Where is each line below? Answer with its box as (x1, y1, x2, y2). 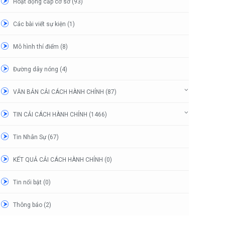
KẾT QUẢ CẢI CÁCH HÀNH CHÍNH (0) (13, 156, 112, 163)
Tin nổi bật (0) (13, 178, 51, 186)
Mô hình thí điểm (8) (13, 43, 68, 50)
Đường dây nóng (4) (13, 65, 67, 73)
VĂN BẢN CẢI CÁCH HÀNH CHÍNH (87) (13, 88, 117, 95)
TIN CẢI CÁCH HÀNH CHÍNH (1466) (13, 110, 107, 118)
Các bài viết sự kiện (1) (13, 20, 75, 28)
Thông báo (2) (13, 201, 51, 208)
